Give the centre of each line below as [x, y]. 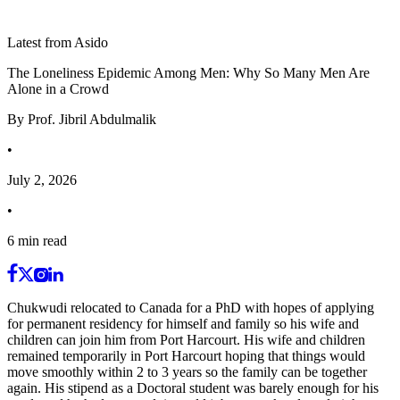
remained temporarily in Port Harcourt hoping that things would [186, 356]
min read [41, 241]
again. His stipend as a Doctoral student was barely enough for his [193, 388]
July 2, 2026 [42, 180]
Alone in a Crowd [58, 89]
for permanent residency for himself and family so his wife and [183, 324]
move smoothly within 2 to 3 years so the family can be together [187, 372]
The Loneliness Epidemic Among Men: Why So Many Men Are [188, 73]
